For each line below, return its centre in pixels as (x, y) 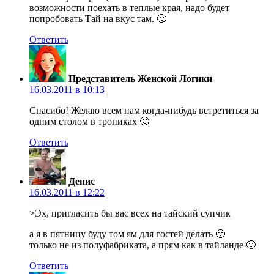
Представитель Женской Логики (140, 78)
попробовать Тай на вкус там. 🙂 (98, 18)
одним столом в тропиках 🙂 (89, 121)
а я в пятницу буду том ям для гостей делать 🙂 (127, 234)
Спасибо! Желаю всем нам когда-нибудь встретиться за (144, 110)
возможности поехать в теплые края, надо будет (129, 7)
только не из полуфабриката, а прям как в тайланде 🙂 (143, 245)
